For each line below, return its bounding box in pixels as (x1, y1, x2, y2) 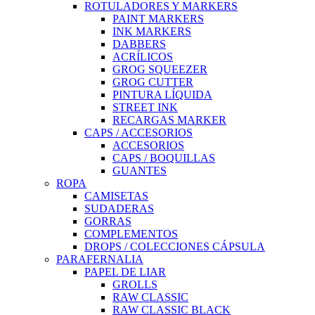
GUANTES (112, 164, 167, 176)
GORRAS (84, 214, 131, 227)
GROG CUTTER (112, 75, 193, 88)
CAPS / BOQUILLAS (112, 151, 215, 164)
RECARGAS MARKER (112, 113, 226, 126)
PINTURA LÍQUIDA (112, 88, 212, 101)
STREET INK (112, 101, 178, 113)
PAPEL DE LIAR (84, 265, 166, 278)
